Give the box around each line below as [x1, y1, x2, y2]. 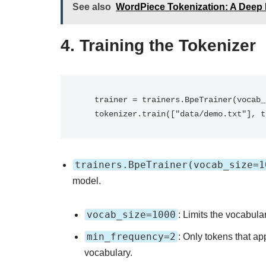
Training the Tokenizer [80, 36, 256, 55]
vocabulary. [84, 248, 132, 258]
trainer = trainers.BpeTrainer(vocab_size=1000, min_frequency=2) [80, 95, 94, 104]
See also [72, 2, 111, 12]
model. [72, 176, 101, 186]
